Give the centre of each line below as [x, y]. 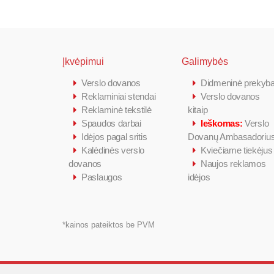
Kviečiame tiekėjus [237, 150]
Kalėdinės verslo [113, 150]
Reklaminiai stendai [119, 96]
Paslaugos [102, 177]
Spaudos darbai [111, 123]
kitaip [198, 109]
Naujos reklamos [233, 163]
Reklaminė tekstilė [117, 109]
